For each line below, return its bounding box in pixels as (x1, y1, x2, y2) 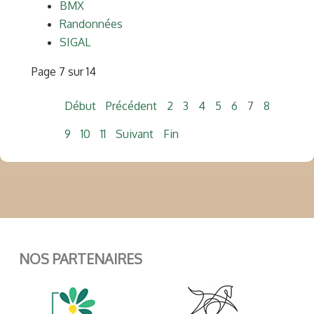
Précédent (106, 99, 157, 114)
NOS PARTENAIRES (19, 250, 142, 268)
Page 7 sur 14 (32, 64, 96, 79)
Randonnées (60, 17, 123, 32)
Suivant (116, 127, 153, 142)
